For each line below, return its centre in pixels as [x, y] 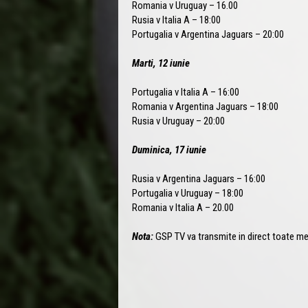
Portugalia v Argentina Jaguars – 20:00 [208, 34]
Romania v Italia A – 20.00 [183, 207]
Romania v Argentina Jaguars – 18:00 [205, 106]
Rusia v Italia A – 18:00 [176, 20]
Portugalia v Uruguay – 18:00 [188, 193]
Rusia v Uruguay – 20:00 [178, 121]
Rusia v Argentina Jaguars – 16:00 [199, 178]
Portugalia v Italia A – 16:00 [186, 92]
